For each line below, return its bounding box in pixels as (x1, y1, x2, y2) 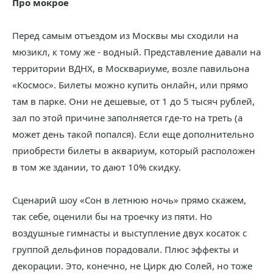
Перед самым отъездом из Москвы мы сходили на (12, 29, 238, 41)
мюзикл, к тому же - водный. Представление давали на (12, 46, 261, 58)
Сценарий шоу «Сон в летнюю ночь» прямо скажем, (12, 194, 246, 206)
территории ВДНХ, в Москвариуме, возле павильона (12, 62, 249, 74)
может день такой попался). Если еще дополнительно (12, 128, 254, 140)
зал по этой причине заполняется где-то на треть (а (12, 112, 243, 124)
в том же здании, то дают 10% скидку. (12, 161, 181, 173)
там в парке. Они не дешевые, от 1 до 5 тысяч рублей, (12, 95, 255, 107)
